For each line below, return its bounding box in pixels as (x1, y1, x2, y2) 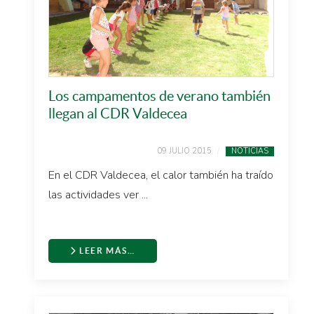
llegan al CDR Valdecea (48, 106, 187, 121)
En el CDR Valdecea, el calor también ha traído (48, 168, 273, 183)
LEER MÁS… (76, 246, 135, 255)
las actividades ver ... (48, 187, 148, 203)
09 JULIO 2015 (157, 146, 212, 156)
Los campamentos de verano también (48, 88, 271, 104)
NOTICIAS (231, 146, 268, 156)
